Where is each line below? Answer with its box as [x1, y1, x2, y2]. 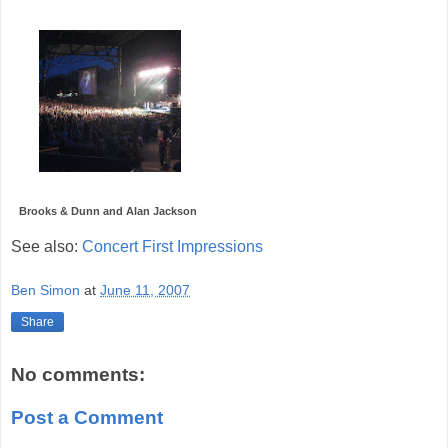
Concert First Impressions [82, 238, 263, 256]
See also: [11, 238, 82, 256]
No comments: [11, 363, 145, 385]
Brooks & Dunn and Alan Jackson [19, 205, 197, 218]
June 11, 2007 [100, 281, 190, 298]
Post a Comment [11, 407, 163, 429]
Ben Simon [11, 281, 80, 298]
